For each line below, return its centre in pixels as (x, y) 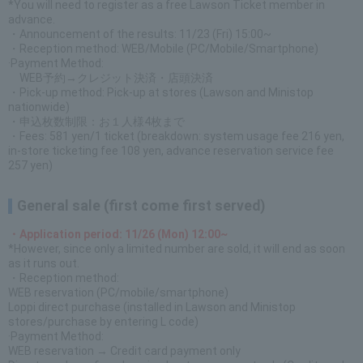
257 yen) (30, 165)
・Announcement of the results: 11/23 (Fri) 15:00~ (140, 34)
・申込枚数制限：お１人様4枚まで (96, 122)
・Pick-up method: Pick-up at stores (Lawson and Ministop (161, 92)
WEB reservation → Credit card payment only (124, 351)
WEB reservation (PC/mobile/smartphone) (118, 293)
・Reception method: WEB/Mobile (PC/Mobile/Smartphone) (163, 49)
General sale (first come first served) (141, 206)
